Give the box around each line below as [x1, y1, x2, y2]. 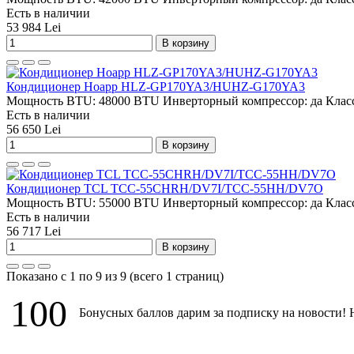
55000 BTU [99, 195, 160, 209]
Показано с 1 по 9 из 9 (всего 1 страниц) [6, 269, 224, 283]
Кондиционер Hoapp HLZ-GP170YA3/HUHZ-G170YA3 [6, 79, 305, 93]
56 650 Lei [6, 122, 61, 136]
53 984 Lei [6, 20, 61, 34]
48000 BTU [99, 93, 160, 107]
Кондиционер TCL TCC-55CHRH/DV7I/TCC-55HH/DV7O [6, 181, 323, 195]
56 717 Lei [6, 224, 61, 238]
